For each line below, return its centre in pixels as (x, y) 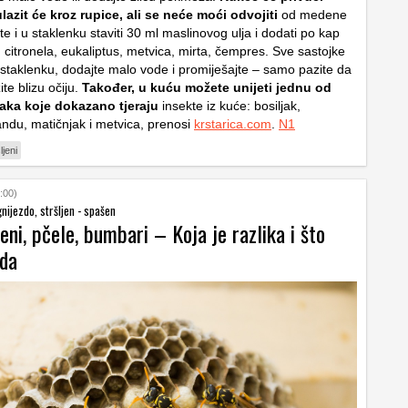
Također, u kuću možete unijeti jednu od (205, 87)
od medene (312, 15)
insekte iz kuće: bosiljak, (229, 106)
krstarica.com (233, 124)
